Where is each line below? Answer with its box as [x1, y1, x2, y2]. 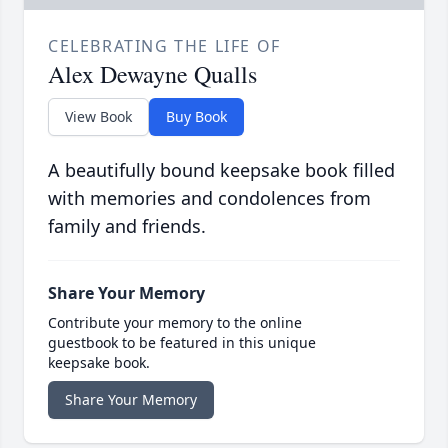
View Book [65, 107, 132, 127]
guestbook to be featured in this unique [48, 333, 316, 353]
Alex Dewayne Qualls [48, 58, 257, 91]
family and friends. [48, 214, 206, 239]
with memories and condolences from [48, 186, 371, 211]
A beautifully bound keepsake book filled [48, 158, 395, 183]
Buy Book [166, 107, 227, 127]
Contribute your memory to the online [48, 313, 302, 333]
